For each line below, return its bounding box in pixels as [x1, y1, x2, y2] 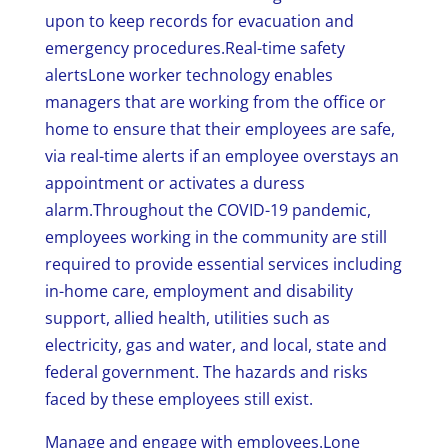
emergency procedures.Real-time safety [44, 37, 345, 60]
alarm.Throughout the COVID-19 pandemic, [44, 199, 371, 222]
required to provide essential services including [44, 253, 402, 276]
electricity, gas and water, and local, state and [44, 334, 387, 357]
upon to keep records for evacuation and [44, 10, 354, 33]
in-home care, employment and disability [44, 280, 353, 303]
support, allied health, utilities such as [44, 307, 330, 330]
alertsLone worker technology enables [44, 64, 333, 87]
